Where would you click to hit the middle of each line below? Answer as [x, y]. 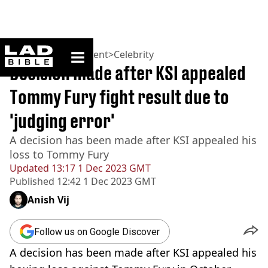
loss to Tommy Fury [59, 154]
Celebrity [134, 54]
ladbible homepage [88, 50]
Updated [29, 168]
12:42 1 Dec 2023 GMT [105, 181]
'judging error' [62, 121]
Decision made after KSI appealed [128, 73]
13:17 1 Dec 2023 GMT [100, 168]
